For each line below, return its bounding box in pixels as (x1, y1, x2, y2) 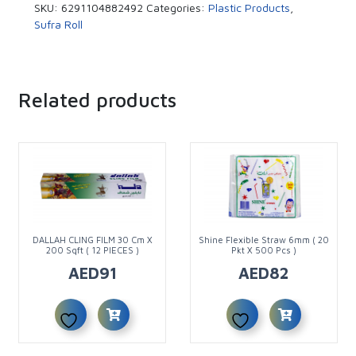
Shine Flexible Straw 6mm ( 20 (198, 234, 329, 246)
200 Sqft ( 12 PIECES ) (45, 245, 139, 256)
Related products (18, 88, 177, 112)
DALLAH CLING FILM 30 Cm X (32, 234, 153, 246)
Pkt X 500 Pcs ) (230, 245, 296, 256)
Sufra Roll (34, 17, 83, 32)
